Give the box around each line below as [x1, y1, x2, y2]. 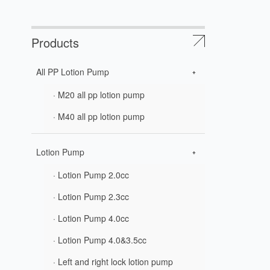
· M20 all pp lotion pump [53, 88, 145, 101]
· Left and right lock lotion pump [53, 255, 173, 268]
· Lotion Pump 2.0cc [53, 168, 129, 181]
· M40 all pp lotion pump [53, 110, 145, 122]
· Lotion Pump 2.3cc [53, 190, 129, 202]
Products [31, 33, 79, 51]
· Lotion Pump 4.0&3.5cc [53, 233, 146, 246]
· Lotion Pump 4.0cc [53, 212, 129, 224]
